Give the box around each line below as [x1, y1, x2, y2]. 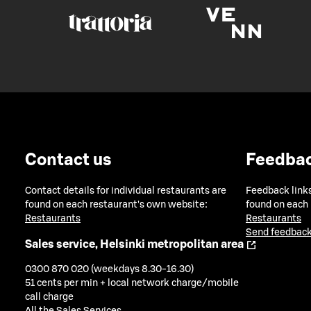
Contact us [25, 151, 112, 169]
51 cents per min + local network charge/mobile [25, 278, 239, 289]
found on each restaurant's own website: [25, 200, 208, 210]
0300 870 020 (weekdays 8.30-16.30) [25, 264, 194, 275]
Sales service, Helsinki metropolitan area [25, 238, 244, 250]
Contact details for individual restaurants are [25, 186, 226, 196]
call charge [25, 292, 74, 303]
